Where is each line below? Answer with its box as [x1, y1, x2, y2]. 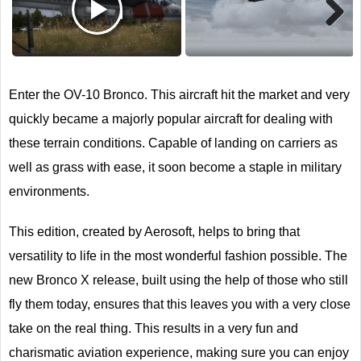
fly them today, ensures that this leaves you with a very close [9, 297, 351, 311]
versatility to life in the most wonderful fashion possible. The [9, 248, 347, 263]
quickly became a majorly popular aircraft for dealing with [9, 111, 333, 126]
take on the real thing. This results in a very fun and [9, 321, 298, 335]
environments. [9, 184, 89, 198]
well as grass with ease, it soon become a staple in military [9, 160, 342, 174]
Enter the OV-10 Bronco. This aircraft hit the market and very [9, 87, 350, 102]
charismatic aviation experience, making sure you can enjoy [9, 345, 349, 359]
